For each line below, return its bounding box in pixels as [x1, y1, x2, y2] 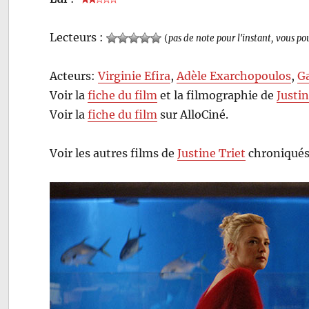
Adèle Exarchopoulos [177, 68, 292, 83]
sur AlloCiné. [157, 107, 229, 121]
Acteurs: [50, 68, 99, 83]
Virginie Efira [98, 68, 171, 83]
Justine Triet [177, 146, 246, 160]
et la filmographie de [157, 88, 277, 102]
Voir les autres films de [50, 146, 178, 160]
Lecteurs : [50, 30, 107, 44]
